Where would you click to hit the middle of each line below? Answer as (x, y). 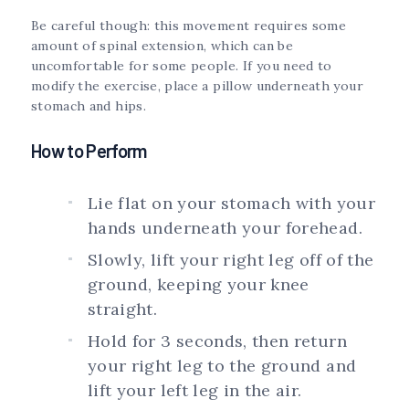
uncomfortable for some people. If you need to (182, 66)
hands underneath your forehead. (225, 228)
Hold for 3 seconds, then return (217, 341)
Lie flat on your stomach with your (231, 204)
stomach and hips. (89, 106)
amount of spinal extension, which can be (163, 46)
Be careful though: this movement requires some (189, 26)
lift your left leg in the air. (195, 391)
